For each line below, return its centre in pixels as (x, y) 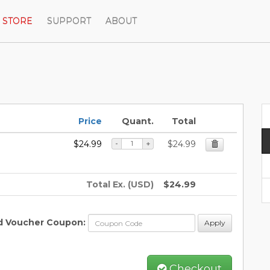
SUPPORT (69, 21)
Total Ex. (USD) (120, 184)
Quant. (138, 121)
